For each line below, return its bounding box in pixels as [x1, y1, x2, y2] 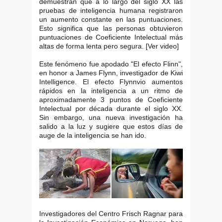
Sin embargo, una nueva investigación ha [39, 113, 183, 121]
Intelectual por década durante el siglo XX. [39, 104, 183, 112]
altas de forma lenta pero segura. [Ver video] [39, 42, 179, 50]
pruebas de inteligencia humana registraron [39, 6, 183, 14]
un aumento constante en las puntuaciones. [39, 15, 183, 23]
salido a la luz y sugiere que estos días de [39, 122, 183, 130]
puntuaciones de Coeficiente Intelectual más [39, 33, 183, 41]
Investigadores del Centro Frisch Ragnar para [39, 209, 183, 218]
